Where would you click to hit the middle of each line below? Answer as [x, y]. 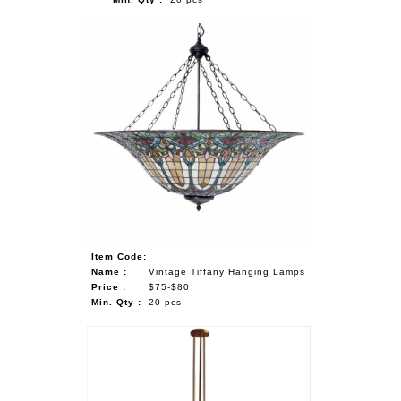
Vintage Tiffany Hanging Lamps [227, 271]
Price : [109, 286]
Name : [110, 271]
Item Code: [119, 256]
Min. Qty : [117, 302]
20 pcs [166, 302]
